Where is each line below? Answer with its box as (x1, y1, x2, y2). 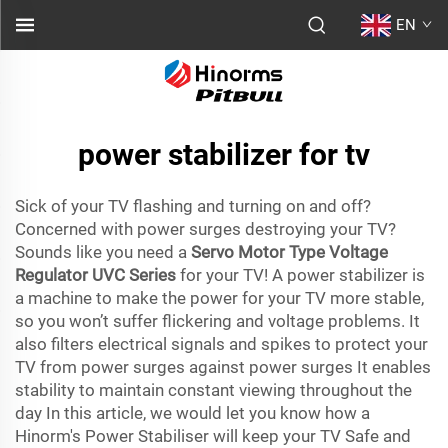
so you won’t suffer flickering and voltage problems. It (15, 311, 420, 331)
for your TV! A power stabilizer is (176, 265, 425, 285)
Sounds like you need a (15, 242, 191, 262)
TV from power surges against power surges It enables (15, 357, 431, 377)
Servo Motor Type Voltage (191, 242, 388, 262)
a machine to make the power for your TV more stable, (15, 288, 424, 308)
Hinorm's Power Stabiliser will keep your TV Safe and (15, 426, 411, 446)
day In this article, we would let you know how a (15, 403, 370, 423)
